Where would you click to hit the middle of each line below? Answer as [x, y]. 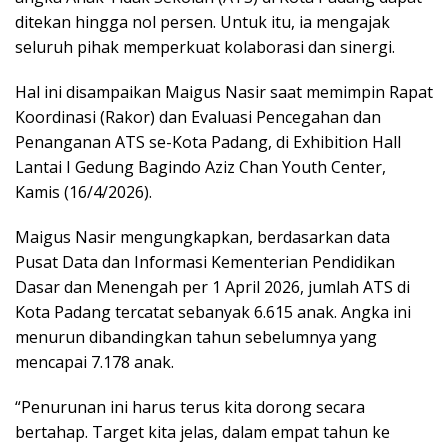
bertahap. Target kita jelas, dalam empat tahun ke [202, 431]
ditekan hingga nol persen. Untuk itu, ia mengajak [202, 21]
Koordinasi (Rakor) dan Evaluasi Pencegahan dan [198, 116]
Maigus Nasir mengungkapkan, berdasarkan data [202, 236]
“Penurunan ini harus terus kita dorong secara [190, 406]
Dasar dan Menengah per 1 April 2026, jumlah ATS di [212, 286]
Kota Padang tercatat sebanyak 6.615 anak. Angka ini [213, 311]
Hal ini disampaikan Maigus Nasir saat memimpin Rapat [224, 91]
